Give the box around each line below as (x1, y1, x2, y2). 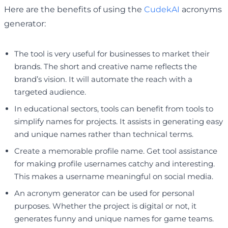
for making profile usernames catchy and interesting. (14, 158, 215, 168)
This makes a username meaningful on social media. (14, 171, 213, 181)
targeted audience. (14, 87, 86, 97)
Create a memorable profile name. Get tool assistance (14, 146, 217, 156)
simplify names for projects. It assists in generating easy (14, 116, 223, 126)
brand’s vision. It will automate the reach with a (14, 74, 192, 84)
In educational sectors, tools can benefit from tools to (14, 103, 213, 113)
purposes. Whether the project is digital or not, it (14, 201, 196, 211)
